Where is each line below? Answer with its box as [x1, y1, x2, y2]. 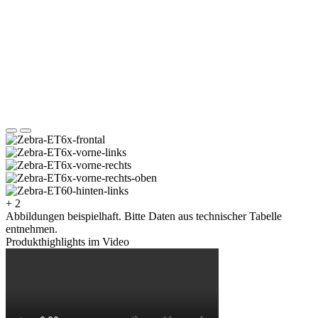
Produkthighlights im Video [6, 235, 129, 248]
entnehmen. [6, 222, 57, 235]
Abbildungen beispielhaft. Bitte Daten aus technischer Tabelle [6, 209, 282, 222]
